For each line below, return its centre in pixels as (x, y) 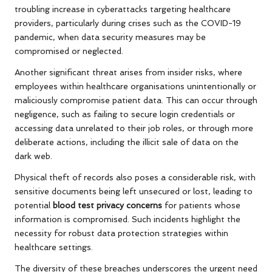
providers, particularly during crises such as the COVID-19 (128, 23)
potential (34, 206)
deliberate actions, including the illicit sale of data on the (127, 142)
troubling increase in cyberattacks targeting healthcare (123, 9)
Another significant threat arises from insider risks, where (128, 73)
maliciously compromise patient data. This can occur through (136, 100)
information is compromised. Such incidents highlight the (127, 219)
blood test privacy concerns (107, 206)
